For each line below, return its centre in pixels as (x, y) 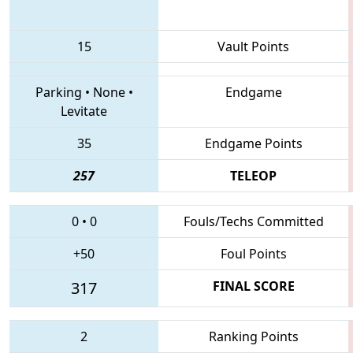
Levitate (84, 111)
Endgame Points (253, 143)
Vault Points (253, 46)
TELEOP (253, 175)
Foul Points (253, 253)
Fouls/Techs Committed (253, 221)
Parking (58, 92)
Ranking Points (253, 336)
